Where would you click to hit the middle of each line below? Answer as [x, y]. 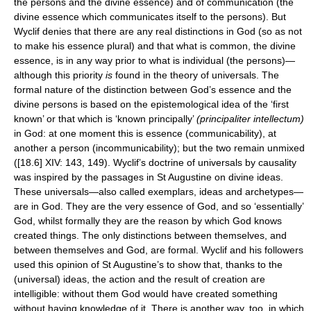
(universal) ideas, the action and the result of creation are [140, 279]
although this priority [60, 75]
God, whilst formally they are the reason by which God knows [148, 220]
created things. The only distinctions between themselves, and [150, 235]
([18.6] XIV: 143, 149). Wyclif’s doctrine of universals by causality [155, 162]
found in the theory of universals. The [197, 75]
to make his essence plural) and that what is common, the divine [155, 45]
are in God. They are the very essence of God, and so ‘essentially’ [159, 206]
